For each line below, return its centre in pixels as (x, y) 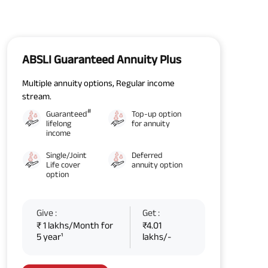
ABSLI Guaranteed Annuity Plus (102, 59)
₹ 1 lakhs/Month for (75, 225)
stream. (37, 96)
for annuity (151, 123)
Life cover (63, 164)
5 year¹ (50, 236)
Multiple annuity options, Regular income (98, 83)
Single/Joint (66, 155)
